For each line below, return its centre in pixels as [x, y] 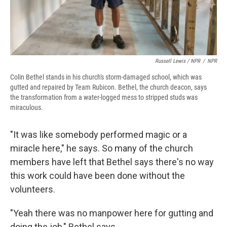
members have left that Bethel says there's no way [112, 162]
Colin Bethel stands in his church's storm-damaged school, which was [106, 77]
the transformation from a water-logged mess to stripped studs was [104, 98]
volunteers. [33, 190]
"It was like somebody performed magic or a [99, 135]
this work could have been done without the [98, 176]
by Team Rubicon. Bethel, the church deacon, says [137, 87]
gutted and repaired [38, 87]
